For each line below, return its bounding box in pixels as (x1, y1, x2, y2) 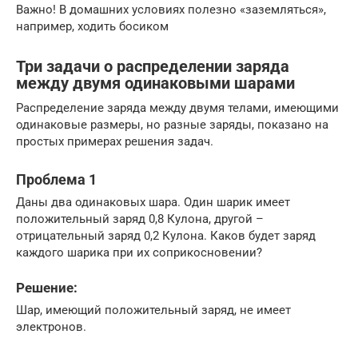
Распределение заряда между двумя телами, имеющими (16, 101, 339, 116)
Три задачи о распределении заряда (16, 58, 289, 77)
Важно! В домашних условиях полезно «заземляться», (16, 2, 326, 18)
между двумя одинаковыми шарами (16, 74, 295, 93)
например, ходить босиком (16, 19, 169, 34)
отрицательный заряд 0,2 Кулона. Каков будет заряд (16, 229, 316, 244)
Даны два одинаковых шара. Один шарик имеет (16, 195, 290, 210)
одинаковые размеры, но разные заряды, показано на (16, 117, 328, 133)
